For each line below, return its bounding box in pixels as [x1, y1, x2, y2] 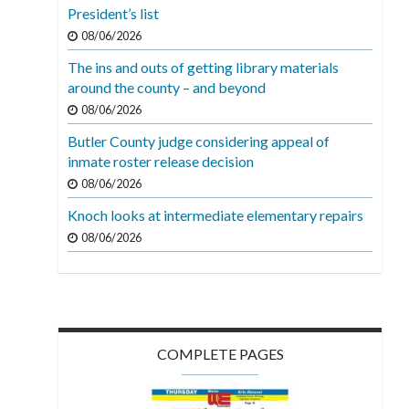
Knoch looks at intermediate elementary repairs [68, 205, 364, 224]
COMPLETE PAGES [156, 344, 284, 362]
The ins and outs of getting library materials [68, 58, 340, 76]
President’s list [68, 4, 160, 22]
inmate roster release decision [68, 152, 255, 170]
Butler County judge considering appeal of [68, 131, 330, 150]
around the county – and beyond [68, 78, 267, 96]
